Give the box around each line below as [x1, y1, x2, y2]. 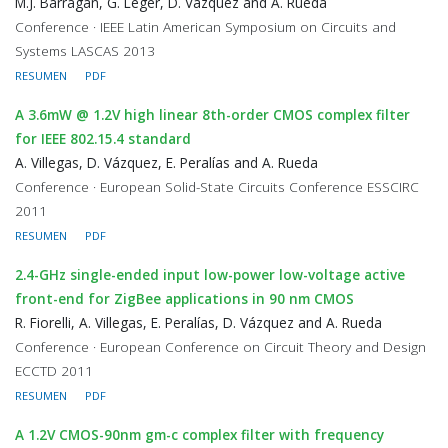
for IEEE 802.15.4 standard [15, 129, 191, 148]
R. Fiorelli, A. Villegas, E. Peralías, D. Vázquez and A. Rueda [15, 313, 382, 332]
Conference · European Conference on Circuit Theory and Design [15, 337, 426, 356]
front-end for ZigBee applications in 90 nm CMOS [15, 289, 354, 308]
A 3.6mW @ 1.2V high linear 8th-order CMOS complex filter [15, 105, 410, 124]
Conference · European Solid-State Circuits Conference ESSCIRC [15, 177, 419, 196]
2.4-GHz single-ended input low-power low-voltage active [15, 265, 405, 284]
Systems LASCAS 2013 [15, 41, 155, 60]
